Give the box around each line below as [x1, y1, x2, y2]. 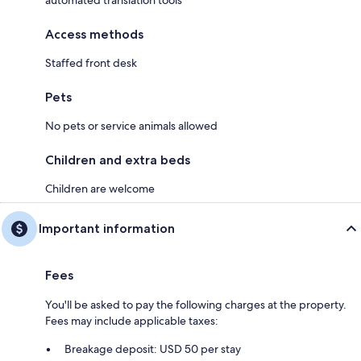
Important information [39, 220, 175, 236]
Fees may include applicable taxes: [45, 313, 218, 328]
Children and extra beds [45, 151, 190, 168]
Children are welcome [45, 180, 155, 196]
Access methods [45, 26, 143, 42]
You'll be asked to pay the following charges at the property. [45, 297, 346, 312]
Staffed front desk [45, 55, 137, 70]
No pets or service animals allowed [45, 118, 218, 133]
